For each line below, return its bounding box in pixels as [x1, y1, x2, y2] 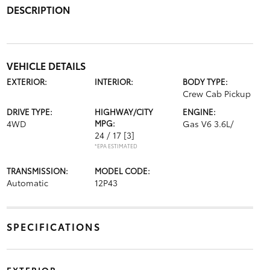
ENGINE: [183, 105, 216, 117]
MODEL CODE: [94, 165, 150, 176]
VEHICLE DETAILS [6, 58, 86, 72]
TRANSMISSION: [6, 165, 68, 176]
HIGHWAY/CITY [94, 105, 153, 117]
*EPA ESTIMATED [94, 141, 137, 149]
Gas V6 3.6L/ [183, 117, 234, 130]
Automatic [6, 176, 48, 189]
